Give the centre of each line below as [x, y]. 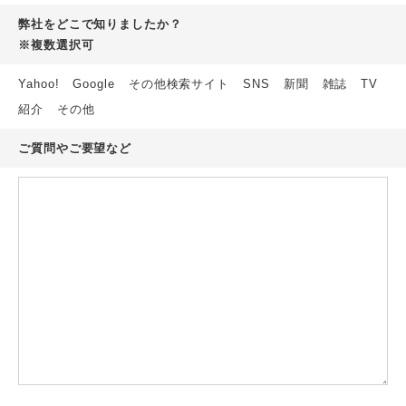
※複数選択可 [56, 45]
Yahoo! [39, 84]
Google [94, 84]
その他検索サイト [179, 84]
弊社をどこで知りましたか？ [100, 24]
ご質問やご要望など [75, 148]
